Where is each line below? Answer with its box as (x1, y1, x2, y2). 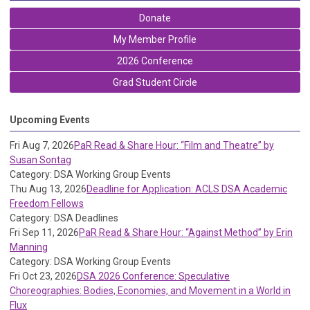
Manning (10, 241, 48, 253)
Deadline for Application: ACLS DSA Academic (86, 183, 287, 194)
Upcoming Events (10, 114, 90, 125)
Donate (139, 12, 171, 24)
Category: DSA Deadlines (10, 212, 118, 224)
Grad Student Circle (113, 77, 197, 88)
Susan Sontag (10, 154, 71, 165)
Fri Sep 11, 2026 (10, 227, 79, 238)
